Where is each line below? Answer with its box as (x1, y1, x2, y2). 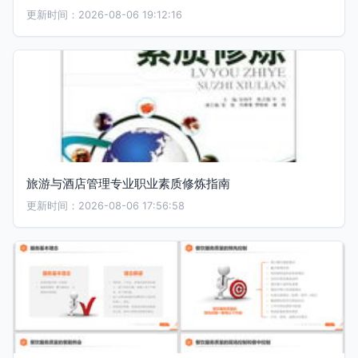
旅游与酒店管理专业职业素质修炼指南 (26, 176, 230, 191)
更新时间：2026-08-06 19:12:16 (26, 9, 182, 21)
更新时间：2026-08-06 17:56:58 (26, 200, 185, 212)
